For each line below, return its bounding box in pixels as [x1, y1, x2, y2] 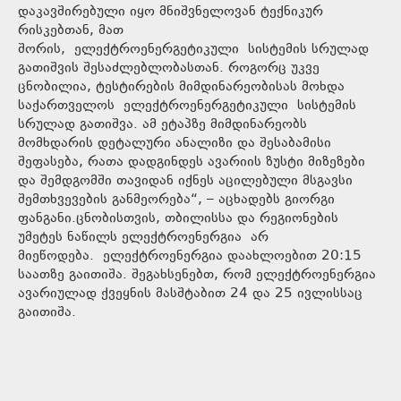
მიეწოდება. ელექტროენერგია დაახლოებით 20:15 [18, 246, 362, 268]
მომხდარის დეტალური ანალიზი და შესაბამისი [18, 133, 331, 155]
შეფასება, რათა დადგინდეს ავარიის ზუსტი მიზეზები [18, 152, 365, 174]
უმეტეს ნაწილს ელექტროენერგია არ [18, 227, 269, 249]
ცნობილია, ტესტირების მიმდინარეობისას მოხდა [18, 77, 345, 98]
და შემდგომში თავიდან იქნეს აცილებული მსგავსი [18, 171, 353, 192]
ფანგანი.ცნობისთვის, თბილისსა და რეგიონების [18, 209, 338, 230]
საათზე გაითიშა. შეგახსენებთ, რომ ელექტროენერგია [18, 265, 376, 286]
